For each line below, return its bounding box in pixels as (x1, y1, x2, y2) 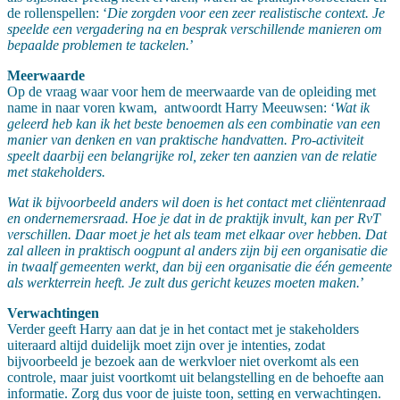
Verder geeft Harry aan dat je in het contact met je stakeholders (7, 321, 359, 337)
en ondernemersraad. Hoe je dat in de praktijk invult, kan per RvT (7, 211, 380, 227)
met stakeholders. (7, 164, 105, 180)
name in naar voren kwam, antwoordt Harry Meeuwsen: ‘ (7, 100, 335, 116)
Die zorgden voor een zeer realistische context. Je (107, 5, 385, 21)
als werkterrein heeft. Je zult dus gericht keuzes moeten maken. (7, 275, 360, 291)
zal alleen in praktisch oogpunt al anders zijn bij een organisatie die (7, 243, 387, 259)
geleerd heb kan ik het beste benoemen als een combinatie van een (7, 116, 380, 132)
